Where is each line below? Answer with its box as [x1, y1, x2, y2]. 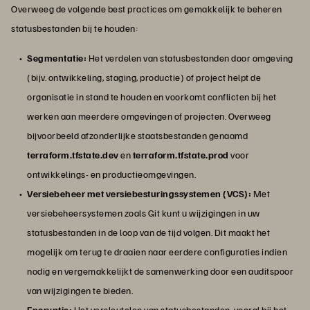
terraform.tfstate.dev [27, 149, 119, 161]
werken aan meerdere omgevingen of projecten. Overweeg [27, 110, 271, 122]
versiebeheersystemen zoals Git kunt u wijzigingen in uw [27, 207, 260, 219]
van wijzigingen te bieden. [27, 284, 133, 297]
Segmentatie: [27, 52, 86, 64]
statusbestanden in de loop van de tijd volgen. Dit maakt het [27, 226, 270, 239]
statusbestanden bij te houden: [11, 22, 138, 35]
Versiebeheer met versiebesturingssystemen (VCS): [27, 188, 251, 200]
